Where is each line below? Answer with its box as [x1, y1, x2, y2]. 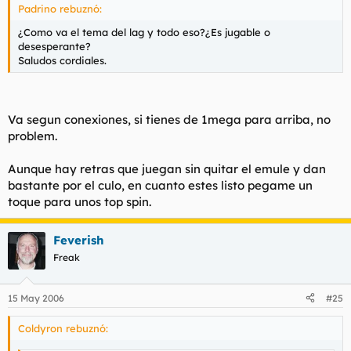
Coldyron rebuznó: [18, 321, 108, 335]
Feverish [53, 233, 104, 248]
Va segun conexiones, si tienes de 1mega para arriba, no [8, 112, 331, 127]
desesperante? [18, 39, 91, 52]
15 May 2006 [8, 291, 64, 304]
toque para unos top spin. [8, 194, 151, 209]
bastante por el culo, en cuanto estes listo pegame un [8, 178, 313, 193]
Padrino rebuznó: [18, 2, 102, 15]
